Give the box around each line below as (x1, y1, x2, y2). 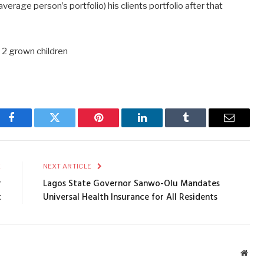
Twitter (54, 121, 85, 132)
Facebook (10, 121, 52, 132)
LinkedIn (141, 121, 180, 132)
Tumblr (184, 121, 216, 132)
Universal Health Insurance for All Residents (42, 190, 217, 205)
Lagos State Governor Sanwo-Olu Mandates (42, 177, 220, 192)
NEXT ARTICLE (42, 162, 93, 171)
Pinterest (97, 121, 135, 132)
